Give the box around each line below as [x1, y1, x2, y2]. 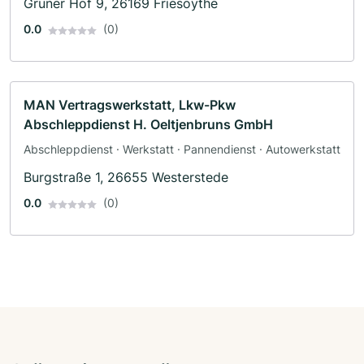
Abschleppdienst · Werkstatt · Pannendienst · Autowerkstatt [24, 142, 340, 157]
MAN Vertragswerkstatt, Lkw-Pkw [24, 97, 236, 114]
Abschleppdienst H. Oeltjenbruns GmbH [24, 116, 273, 133]
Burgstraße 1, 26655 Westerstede [24, 169, 228, 186]
